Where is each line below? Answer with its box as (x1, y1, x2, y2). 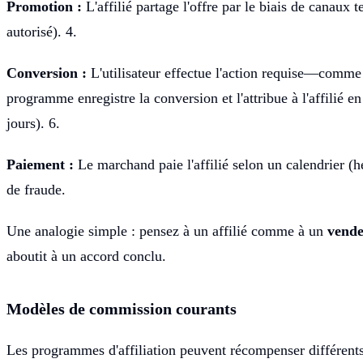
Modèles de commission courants (6, 299, 237, 318)
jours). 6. (6, 114, 60, 131)
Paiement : (6, 156, 74, 173)
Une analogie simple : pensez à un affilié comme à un (6, 222, 327, 239)
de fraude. (6, 181, 66, 198)
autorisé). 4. (6, 23, 77, 40)
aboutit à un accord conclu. (6, 247, 166, 264)
